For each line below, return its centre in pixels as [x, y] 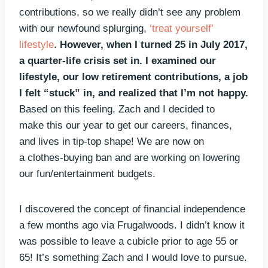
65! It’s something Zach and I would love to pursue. [133, 258]
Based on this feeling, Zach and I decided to [117, 109]
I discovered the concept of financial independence [132, 209]
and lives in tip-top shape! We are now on [112, 142]
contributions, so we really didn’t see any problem [130, 13]
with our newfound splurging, [84, 29]
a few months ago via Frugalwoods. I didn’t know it [132, 226]
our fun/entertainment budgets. [87, 174]
